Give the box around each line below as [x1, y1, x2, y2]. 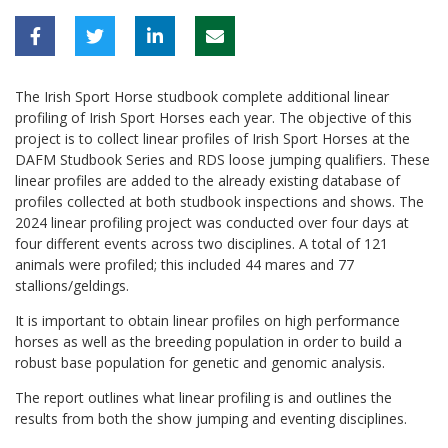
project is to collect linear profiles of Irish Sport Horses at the [15, 128, 410, 148]
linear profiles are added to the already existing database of [15, 170, 400, 190]
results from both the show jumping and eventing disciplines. [15, 408, 407, 428]
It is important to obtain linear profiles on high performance [15, 310, 400, 330]
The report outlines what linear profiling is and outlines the [15, 387, 392, 407]
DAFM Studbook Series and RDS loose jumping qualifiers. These [15, 149, 430, 169]
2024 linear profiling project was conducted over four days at [15, 212, 409, 232]
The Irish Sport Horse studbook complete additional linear [15, 86, 389, 106]
